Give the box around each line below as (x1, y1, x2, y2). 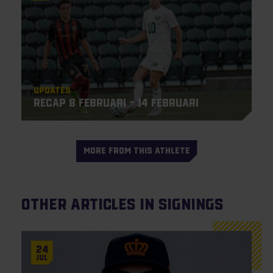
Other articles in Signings (21, 195, 223, 213)
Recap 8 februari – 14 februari (33, 96, 199, 109)
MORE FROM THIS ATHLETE (83, 146, 190, 156)
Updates (33, 85, 71, 95)
